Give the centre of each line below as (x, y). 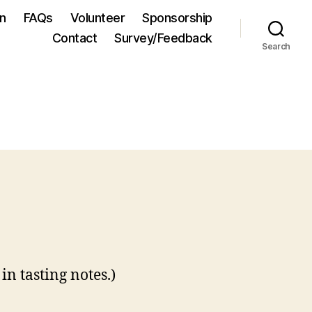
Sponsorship (177, 18)
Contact (75, 38)
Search (276, 46)
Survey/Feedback (163, 38)
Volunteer (97, 18)
